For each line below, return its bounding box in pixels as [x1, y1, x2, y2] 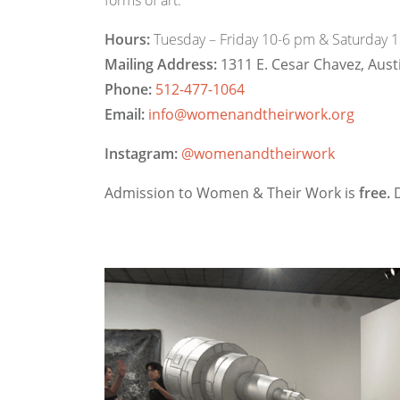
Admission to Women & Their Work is [104, 183, 359, 203]
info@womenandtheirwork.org [148, 104, 354, 124]
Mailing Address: [104, 54, 217, 74]
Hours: [104, 29, 150, 49]
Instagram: [104, 144, 181, 163]
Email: [104, 104, 145, 124]
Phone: [104, 79, 152, 99]
